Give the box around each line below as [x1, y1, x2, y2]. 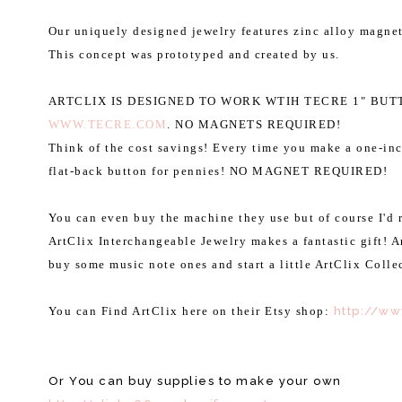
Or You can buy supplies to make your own [48, 374, 342, 388]
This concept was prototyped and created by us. [48, 48, 345, 61]
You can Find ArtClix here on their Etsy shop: [48, 304, 334, 318]
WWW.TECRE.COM [48, 118, 168, 131]
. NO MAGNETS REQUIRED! [167, 118, 345, 131]
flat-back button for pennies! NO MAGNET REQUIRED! [48, 164, 389, 178]
